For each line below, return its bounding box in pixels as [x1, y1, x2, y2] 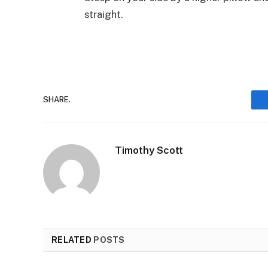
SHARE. [43, 95, 71, 105]
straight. [84, 8, 123, 20]
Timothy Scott [115, 144, 183, 156]
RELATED [51, 234, 94, 245]
